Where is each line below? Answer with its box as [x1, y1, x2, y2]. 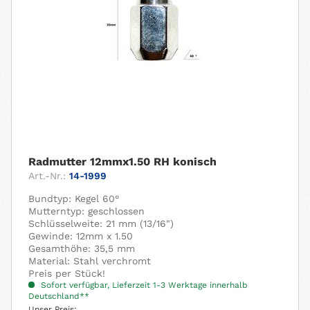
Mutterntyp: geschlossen [28, 206, 145, 217]
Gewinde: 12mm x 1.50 [28, 230, 134, 242]
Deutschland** [28, 291, 90, 302]
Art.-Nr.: [28, 170, 66, 182]
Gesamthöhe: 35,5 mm [28, 243, 136, 255]
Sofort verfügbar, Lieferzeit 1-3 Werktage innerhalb [38, 280, 248, 291]
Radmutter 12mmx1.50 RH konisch [28, 155, 217, 169]
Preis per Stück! [28, 268, 106, 280]
